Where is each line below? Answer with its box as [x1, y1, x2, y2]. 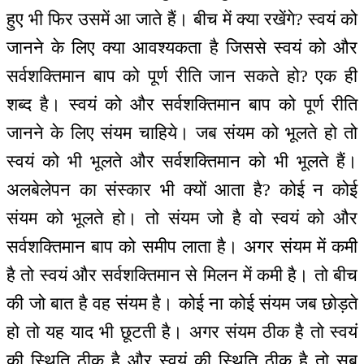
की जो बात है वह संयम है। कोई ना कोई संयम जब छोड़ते [6, 293, 357, 314]
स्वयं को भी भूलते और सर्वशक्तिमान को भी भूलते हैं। [6, 151, 357, 172]
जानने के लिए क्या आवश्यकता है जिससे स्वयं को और [6, 37, 357, 58]
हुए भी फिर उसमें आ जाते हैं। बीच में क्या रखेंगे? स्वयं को [6, 9, 357, 30]
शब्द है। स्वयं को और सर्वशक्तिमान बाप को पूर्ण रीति [6, 94, 357, 115]
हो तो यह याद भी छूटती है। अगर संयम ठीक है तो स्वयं [6, 322, 357, 343]
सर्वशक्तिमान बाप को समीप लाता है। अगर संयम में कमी [6, 236, 357, 258]
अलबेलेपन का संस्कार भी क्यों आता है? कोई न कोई [6, 180, 357, 201]
